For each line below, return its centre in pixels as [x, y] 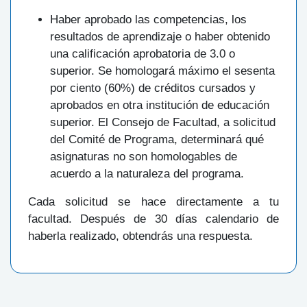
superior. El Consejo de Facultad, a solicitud [163, 123]
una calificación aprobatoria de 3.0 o [143, 54]
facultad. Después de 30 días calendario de [153, 219]
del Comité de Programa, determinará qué [157, 140]
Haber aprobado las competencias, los [148, 20]
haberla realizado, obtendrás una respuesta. [140, 236]
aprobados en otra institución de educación [160, 106]
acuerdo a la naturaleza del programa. [147, 174]
